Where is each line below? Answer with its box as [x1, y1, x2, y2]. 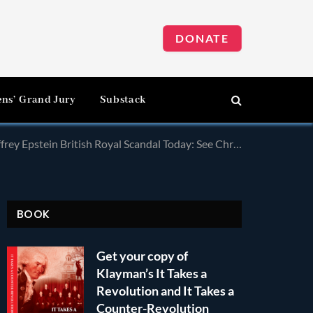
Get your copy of [96, 248, 188, 263]
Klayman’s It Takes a [96, 265, 207, 281]
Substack [99, 93, 146, 106]
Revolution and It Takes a [96, 283, 234, 298]
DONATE [175, 31, 229, 45]
